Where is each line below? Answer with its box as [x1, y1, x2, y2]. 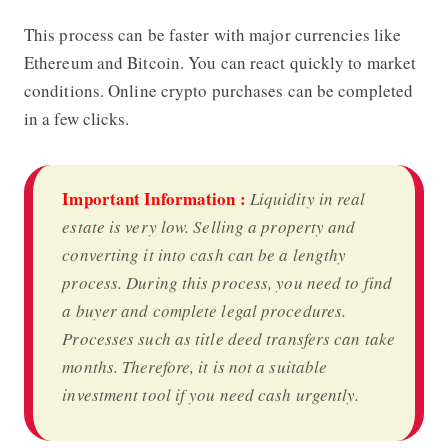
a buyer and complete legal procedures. [62, 298, 347, 322]
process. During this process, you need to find [62, 270, 392, 294]
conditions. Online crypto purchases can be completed [23, 78, 414, 102]
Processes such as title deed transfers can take [62, 326, 396, 350]
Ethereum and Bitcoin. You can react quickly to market [23, 50, 417, 74]
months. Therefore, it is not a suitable [62, 354, 328, 378]
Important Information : [62, 185, 246, 211]
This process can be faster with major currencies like [23, 22, 402, 46]
